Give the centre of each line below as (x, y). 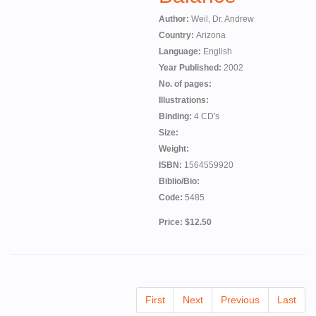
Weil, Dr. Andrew (223, 19)
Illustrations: (184, 100)
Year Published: (191, 68)
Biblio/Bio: (179, 181)
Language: (181, 51)
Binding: (176, 116)
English (218, 51)
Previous (240, 300)
